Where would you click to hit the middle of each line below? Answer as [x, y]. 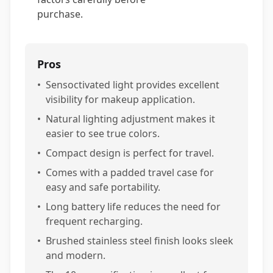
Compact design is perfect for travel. [130, 153]
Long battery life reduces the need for [133, 207]
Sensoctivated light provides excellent [133, 85]
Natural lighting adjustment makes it [130, 119]
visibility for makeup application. [120, 99]
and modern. [76, 255]
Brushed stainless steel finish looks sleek [140, 241]
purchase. [60, 14]
